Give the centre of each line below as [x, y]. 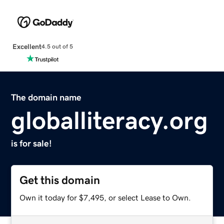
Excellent [27, 46]
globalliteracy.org [110, 120]
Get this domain [60, 180]
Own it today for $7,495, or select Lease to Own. [105, 197]
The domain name [46, 97]
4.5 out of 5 [57, 47]
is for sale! [32, 143]
